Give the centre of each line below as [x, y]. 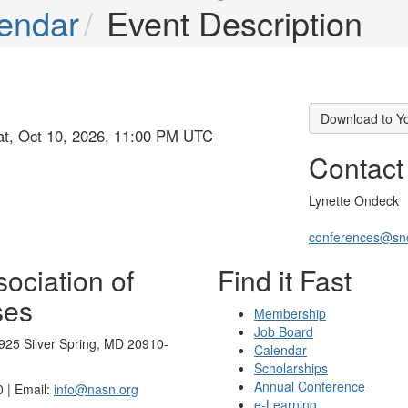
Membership [290, 313]
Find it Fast [285, 280]
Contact [356, 167]
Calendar [280, 350]
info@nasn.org [96, 389]
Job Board [284, 331]
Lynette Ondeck [354, 200]
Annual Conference [310, 386]
